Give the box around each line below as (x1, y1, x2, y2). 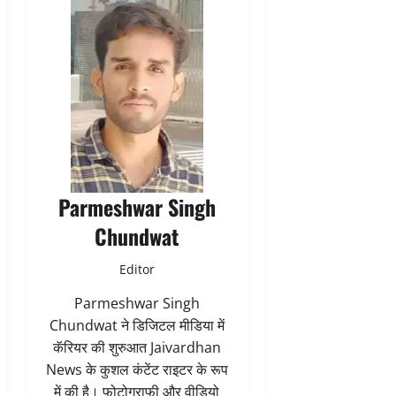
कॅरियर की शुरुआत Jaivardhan (52, 337, 221, 357)
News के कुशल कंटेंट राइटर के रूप (45, 359, 228, 379)
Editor (118, 260, 155, 278)
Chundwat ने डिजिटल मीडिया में (49, 315, 225, 335)
